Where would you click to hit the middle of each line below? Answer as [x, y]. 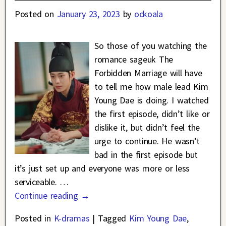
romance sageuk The [133, 60]
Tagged [112, 218]
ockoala [148, 14]
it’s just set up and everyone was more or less [102, 168]
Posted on [36, 14]
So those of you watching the [150, 46]
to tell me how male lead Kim [151, 87]
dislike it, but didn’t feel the [147, 128]
